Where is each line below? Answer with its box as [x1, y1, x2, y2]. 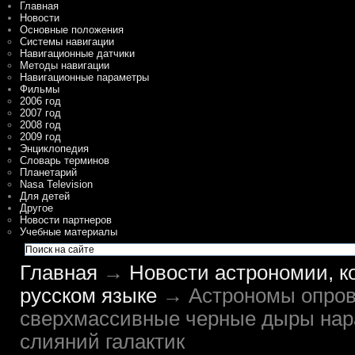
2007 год [20, 107, 61, 119]
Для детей [20, 190, 70, 202]
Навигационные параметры [20, 71, 149, 83]
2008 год [20, 119, 61, 131]
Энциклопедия [20, 143, 89, 155]
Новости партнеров [20, 214, 112, 226]
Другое [20, 202, 53, 214]
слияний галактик [20, 330, 185, 353]
